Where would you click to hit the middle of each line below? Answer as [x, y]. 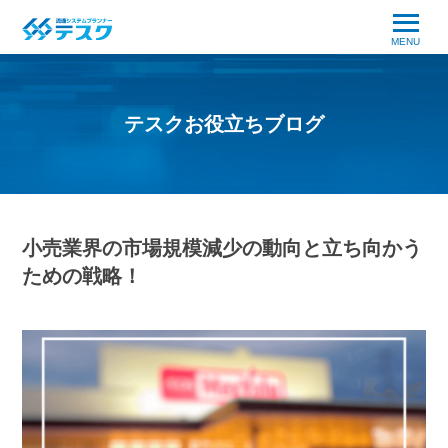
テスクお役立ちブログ [224, 124]
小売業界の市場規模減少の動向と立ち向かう [222, 248]
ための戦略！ [82, 276]
